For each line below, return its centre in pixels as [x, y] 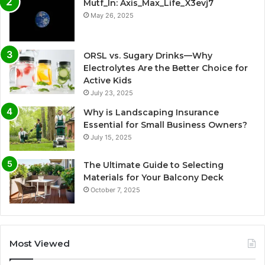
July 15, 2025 [111, 137]
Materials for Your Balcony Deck [153, 177]
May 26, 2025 [112, 15]
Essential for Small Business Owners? [165, 125]
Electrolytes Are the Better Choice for [166, 68]
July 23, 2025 [112, 93]
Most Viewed [40, 243]
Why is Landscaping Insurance [151, 112]
